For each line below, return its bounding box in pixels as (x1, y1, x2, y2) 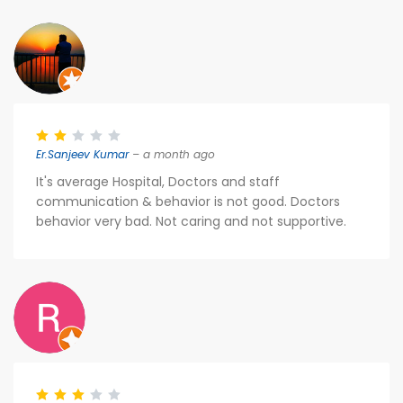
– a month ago (129, 147, 215, 162)
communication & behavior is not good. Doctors (36, 193, 340, 210)
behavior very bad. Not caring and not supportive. (36, 212, 346, 230)
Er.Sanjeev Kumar (36, 147, 129, 162)
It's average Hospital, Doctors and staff (36, 173, 280, 191)
